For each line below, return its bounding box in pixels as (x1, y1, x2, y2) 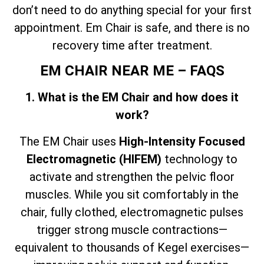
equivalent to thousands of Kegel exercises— (15, 240, 249, 255)
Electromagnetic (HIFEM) (27, 151, 161, 166)
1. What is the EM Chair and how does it (25, 90, 239, 105)
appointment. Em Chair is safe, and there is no (14, 20, 250, 35)
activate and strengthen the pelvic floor (29, 169, 235, 184)
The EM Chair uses (19, 134, 119, 148)
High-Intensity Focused (118, 134, 245, 148)
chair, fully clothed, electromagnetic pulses (21, 204, 243, 219)
